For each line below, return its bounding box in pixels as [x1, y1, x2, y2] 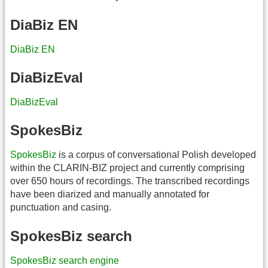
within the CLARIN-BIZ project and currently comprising [10, 163, 245, 173]
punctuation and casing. [10, 202, 111, 213]
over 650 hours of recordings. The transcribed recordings [10, 176, 249, 187]
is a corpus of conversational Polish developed [56, 150, 256, 160]
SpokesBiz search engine [10, 255, 119, 266]
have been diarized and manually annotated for [10, 189, 209, 200]
